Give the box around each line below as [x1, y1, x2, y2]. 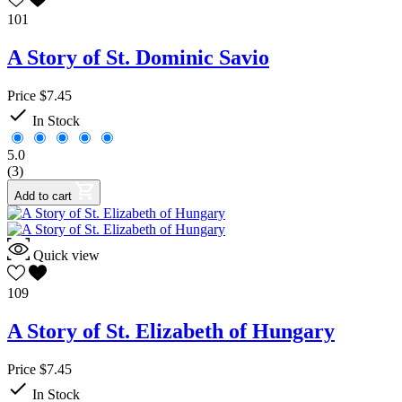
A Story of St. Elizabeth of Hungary [7, 319, 335, 343]
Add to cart [14, 188, 72, 203]
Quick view [33, 247, 100, 263]
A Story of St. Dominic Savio [7, 46, 269, 69]
